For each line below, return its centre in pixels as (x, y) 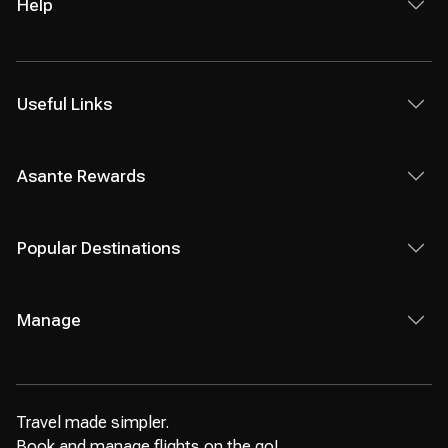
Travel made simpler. (92, 422)
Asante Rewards (81, 176)
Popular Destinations (98, 248)
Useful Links (64, 104)
